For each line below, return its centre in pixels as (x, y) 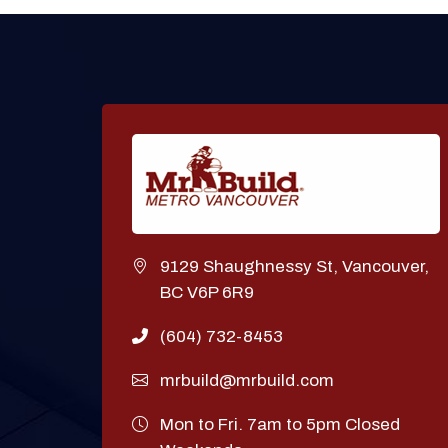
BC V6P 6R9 (207, 292)
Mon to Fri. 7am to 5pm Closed (280, 424)
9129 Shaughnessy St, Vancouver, (294, 266)
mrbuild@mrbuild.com (247, 380)
